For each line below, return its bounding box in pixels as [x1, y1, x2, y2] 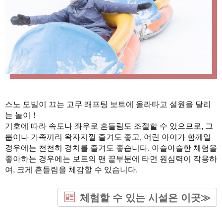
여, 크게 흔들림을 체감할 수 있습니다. [5, 165, 138, 174]
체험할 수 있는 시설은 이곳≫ [80, 192, 211, 203]
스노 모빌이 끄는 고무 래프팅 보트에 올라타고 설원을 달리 [5, 100, 211, 109]
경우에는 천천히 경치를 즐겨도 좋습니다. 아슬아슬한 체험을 [5, 143, 217, 152]
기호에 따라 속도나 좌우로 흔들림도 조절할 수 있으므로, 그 [5, 121, 213, 130]
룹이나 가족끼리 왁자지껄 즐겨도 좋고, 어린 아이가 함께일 [5, 132, 211, 141]
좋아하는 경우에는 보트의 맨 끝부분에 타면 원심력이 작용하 [5, 154, 217, 163]
